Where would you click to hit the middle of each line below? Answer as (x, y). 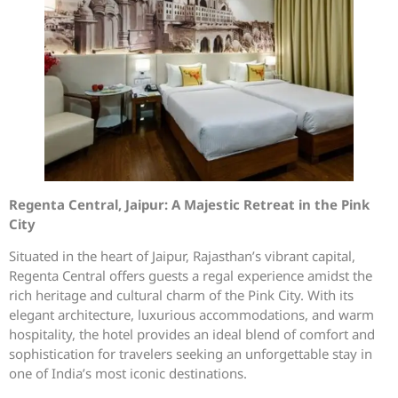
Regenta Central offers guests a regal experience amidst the (191, 276)
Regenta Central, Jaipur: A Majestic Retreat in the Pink (189, 204)
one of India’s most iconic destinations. (128, 374)
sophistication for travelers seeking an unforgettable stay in (191, 354)
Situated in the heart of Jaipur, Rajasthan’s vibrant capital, (182, 256)
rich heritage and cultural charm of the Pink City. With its (181, 295)
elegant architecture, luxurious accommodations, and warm (191, 315)
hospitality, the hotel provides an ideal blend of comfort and (192, 334)
